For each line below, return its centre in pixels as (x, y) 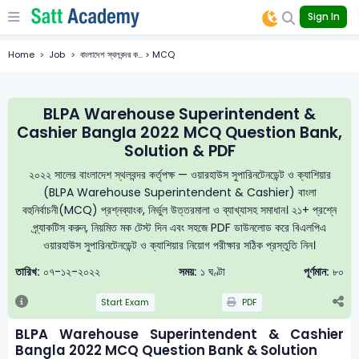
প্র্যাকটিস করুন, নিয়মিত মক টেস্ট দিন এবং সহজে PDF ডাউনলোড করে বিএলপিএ (179, 227)
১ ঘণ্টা (211, 272)
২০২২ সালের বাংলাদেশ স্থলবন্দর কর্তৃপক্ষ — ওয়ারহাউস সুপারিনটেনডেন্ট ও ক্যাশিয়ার (179, 174)
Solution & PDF (179, 151)
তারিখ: (28, 272)
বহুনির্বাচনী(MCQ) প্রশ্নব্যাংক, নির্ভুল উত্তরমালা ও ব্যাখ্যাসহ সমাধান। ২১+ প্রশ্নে (179, 210)
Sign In (323, 17)
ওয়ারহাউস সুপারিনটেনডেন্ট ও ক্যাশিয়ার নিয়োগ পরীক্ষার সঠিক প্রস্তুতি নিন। (179, 245)
